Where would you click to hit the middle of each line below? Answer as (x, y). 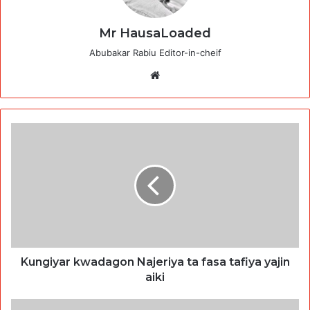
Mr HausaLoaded (155, 33)
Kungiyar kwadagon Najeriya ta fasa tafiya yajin (155, 262)
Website (182, 74)
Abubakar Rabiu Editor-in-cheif (155, 52)
